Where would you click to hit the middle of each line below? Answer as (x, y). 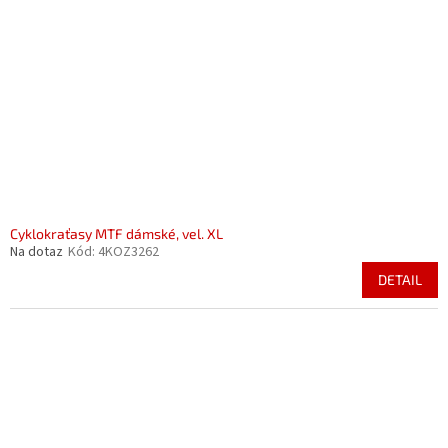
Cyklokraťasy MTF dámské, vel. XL (116, 233)
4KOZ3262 (128, 252)
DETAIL (400, 279)
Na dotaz (36, 252)
